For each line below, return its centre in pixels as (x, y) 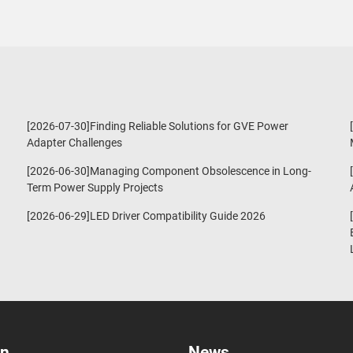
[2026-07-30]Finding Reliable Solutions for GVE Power (158, 126)
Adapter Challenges (74, 143)
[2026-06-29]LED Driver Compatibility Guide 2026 (146, 216)
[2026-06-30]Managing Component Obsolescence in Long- (169, 171)
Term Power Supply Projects (95, 188)
